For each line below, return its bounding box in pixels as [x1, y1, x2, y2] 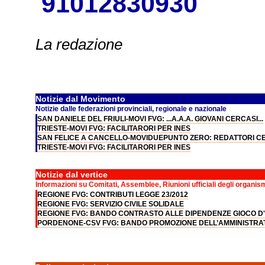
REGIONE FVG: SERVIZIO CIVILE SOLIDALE [37, 200, 184, 208]
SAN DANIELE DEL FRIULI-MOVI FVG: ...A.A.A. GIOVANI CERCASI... [37, 115, 263, 123]
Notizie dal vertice [35, 170, 108, 179]
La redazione [35, 36, 122, 53]
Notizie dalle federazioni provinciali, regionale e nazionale [35, 105, 227, 113]
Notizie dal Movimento [35, 94, 125, 104]
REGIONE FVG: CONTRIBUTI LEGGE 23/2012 [37, 190, 188, 199]
